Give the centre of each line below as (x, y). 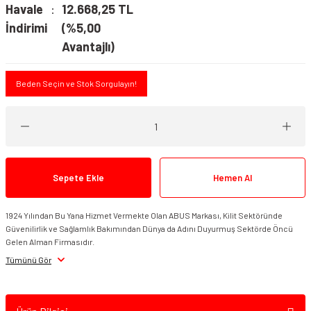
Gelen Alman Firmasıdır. (50, 242)
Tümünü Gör (28, 259)
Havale (24, 9)
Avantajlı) (88, 47)
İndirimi (26, 28)
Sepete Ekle (78, 178)
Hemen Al (233, 178)
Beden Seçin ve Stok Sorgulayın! (76, 83)
